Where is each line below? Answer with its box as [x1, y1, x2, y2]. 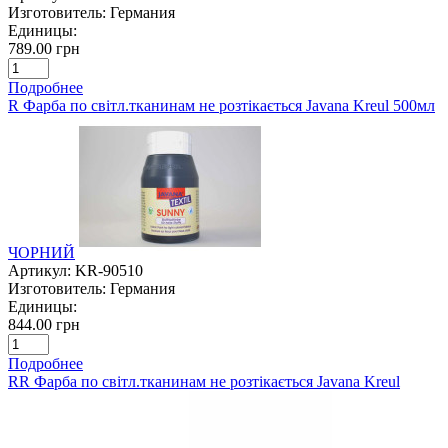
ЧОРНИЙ [8, 243, 75, 261]
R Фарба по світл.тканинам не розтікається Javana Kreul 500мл [8, 96, 435, 114]
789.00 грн [8, 39, 80, 57]
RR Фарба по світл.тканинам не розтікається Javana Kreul [8, 372, 400, 390]
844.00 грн [8, 315, 80, 333]
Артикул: [8, 261, 71, 279]
